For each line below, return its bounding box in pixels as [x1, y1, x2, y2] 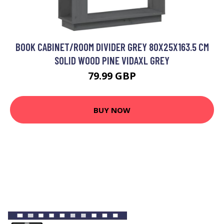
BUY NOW [93, 104, 130, 115]
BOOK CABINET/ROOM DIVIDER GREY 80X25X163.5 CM [15, 40, 209, 53]
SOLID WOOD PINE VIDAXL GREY [54, 54, 169, 67]
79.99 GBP [88, 69, 136, 83]
